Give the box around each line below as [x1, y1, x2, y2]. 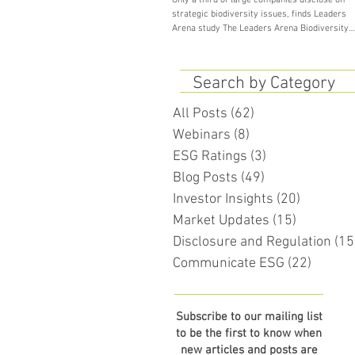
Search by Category [192, 72, 335, 94]
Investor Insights [173, 190, 273, 208]
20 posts [300, 190, 353, 208]
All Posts [173, 105, 227, 122]
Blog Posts [173, 169, 238, 186]
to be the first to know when [176, 326, 322, 341]
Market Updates [173, 212, 269, 229]
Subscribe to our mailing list [175, 309, 323, 324]
